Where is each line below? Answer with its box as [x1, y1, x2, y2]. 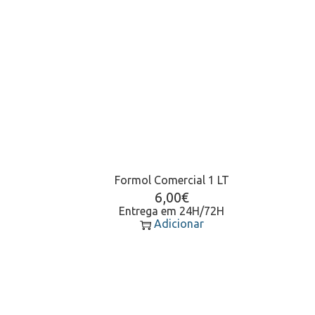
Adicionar [153, 217, 204, 230]
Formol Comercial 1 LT [114, 173, 229, 186]
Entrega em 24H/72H [119, 204, 224, 217]
